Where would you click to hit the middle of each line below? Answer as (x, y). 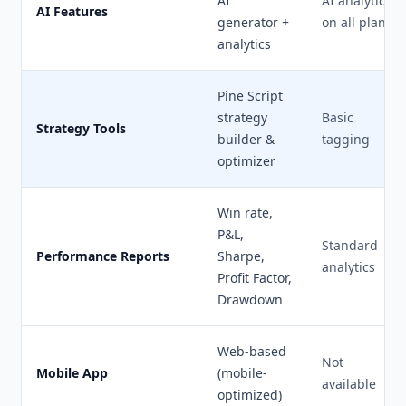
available (349, 384)
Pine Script (250, 96)
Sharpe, (241, 256)
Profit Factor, (255, 278)
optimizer (246, 161)
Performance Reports (103, 256)
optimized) (250, 395)
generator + (253, 22)
